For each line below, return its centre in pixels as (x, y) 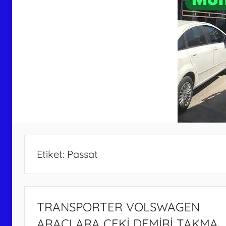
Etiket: (52, 154)
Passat (82, 154)
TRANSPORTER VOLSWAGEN (118, 207)
